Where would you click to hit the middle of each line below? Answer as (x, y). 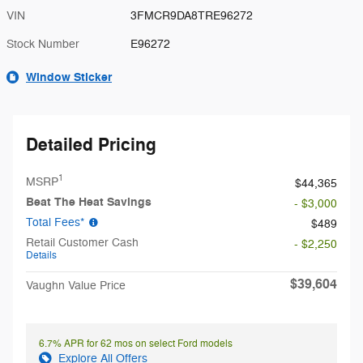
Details (41, 255)
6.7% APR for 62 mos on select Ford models (136, 343)
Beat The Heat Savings (89, 202)
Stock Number (43, 44)
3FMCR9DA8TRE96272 (192, 15)
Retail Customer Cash (82, 242)
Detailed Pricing (91, 145)
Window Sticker (69, 77)
